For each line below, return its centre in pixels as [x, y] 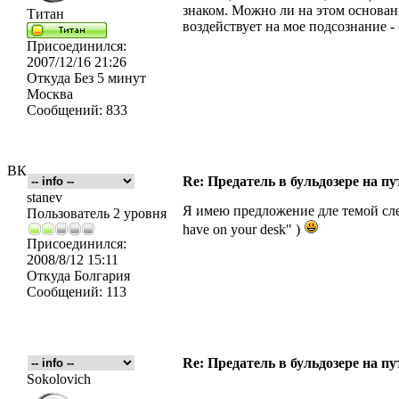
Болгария [100, 276]
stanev [45, 197]
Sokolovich [59, 379]
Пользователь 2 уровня [97, 213]
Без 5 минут [108, 78]
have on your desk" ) [243, 229]
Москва [50, 94]
